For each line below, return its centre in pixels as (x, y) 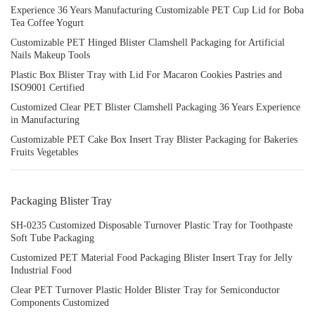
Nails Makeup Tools (50, 55)
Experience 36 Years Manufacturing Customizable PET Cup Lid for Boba (157, 10)
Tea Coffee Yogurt (47, 23)
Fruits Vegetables (44, 152)
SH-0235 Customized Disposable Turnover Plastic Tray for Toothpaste (152, 225)
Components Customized (60, 303)
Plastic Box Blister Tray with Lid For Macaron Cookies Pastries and (146, 75)
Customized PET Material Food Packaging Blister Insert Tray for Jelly (152, 258)
